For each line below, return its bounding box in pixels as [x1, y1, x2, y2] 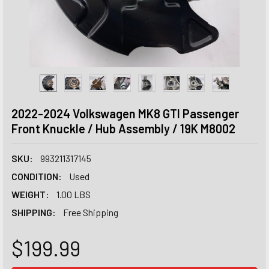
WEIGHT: [11, 189, 49, 200]
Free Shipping [63, 207, 118, 218]
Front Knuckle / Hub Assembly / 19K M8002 [11, 121, 235, 136]
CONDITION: [11, 171, 62, 182]
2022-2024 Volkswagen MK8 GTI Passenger [11, 106, 239, 121]
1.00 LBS [56, 189, 91, 200]
